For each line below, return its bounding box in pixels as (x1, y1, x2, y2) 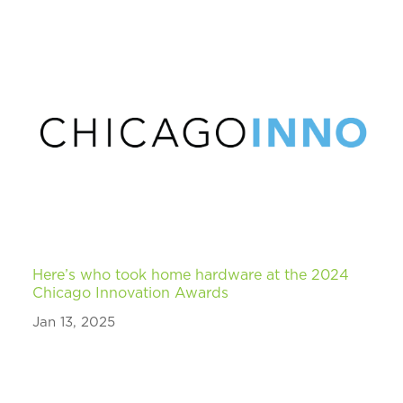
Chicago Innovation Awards (32, 285, 229, 300)
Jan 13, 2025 (32, 315, 116, 329)
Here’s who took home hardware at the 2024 (32, 267, 350, 282)
